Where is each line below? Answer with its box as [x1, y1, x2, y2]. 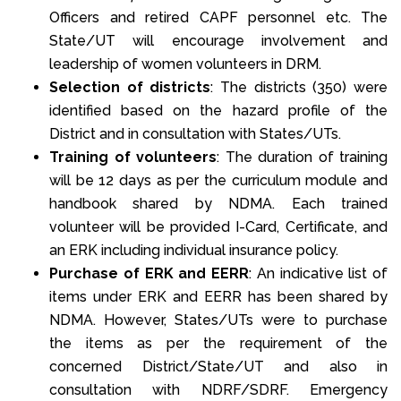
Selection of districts [49, 78, 211, 96]
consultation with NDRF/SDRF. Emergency [49, 380, 388, 398]
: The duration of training [217, 148, 388, 166]
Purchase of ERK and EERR [49, 264, 249, 282]
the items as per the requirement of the [49, 334, 388, 352]
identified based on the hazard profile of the [49, 101, 388, 119]
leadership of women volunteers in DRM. [49, 55, 321, 73]
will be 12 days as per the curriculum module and [49, 171, 388, 189]
